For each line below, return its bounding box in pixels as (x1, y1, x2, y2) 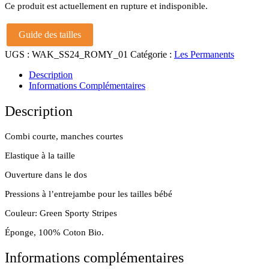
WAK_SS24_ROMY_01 (32, 49, 128, 59)
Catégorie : (130, 49, 174, 59)
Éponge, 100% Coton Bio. (5, 227, 104, 237)
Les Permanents (174, 49, 234, 59)
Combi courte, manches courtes (5, 131, 123, 141)
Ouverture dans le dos (5, 169, 87, 180)
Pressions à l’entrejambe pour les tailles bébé (5, 189, 172, 199)
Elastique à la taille (5, 150, 75, 160)
